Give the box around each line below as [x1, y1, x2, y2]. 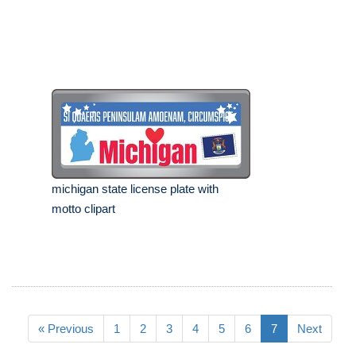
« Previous [38, 322, 94, 336]
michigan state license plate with [52, 182, 219, 196]
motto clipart [52, 202, 115, 216]
